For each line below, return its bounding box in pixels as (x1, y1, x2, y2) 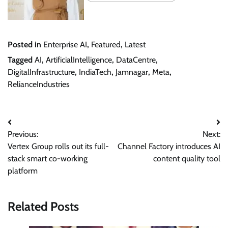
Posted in (8, 40, 43, 50)
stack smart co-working (8, 154, 88, 164)
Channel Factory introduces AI (118, 141, 220, 152)
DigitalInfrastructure (8, 67, 75, 77)
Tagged (8, 55, 35, 65)
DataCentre (116, 55, 156, 65)
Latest (125, 40, 146, 50)
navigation (7, 135, 62, 151)
